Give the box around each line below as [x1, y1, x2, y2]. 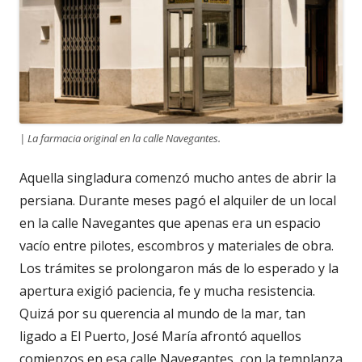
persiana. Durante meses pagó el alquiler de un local [19, 191, 336, 209]
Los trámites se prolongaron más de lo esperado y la [19, 259, 339, 277]
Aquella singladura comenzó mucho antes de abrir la [19, 168, 336, 187]
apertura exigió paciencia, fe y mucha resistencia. [19, 281, 315, 300]
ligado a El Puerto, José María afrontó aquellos [19, 326, 301, 345]
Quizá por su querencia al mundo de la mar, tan [19, 304, 305, 322]
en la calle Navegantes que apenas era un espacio [19, 213, 321, 232]
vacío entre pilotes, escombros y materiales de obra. [19, 236, 334, 255]
